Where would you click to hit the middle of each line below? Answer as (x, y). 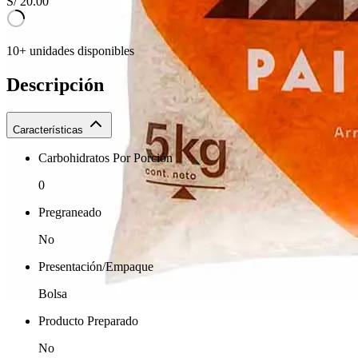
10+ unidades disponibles (70, 50)
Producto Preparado (88, 320)
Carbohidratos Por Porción (105, 157)
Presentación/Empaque (96, 266)
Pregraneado (70, 212)
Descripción (55, 84)
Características (48, 129)
